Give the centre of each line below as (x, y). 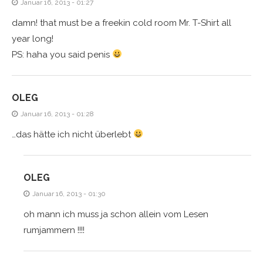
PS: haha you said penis (62, 54)
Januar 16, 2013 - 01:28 (57, 114)
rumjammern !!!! (54, 230)
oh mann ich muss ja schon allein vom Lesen (116, 214)
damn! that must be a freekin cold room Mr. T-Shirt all (122, 23)
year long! (33, 38)
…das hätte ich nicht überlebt (73, 134)
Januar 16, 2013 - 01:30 (69, 193)
